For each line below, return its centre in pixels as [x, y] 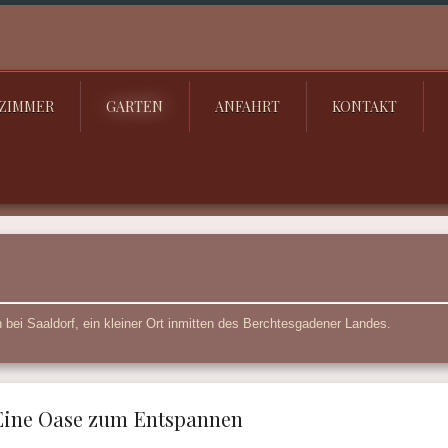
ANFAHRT [247, 106]
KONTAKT [364, 106]
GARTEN [134, 106]
